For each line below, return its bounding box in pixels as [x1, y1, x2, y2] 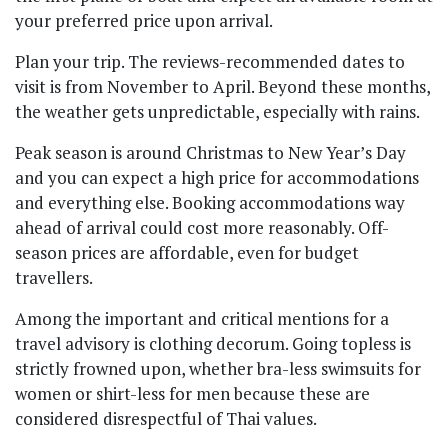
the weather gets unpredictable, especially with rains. [15, 100, 420, 124]
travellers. [15, 266, 93, 290]
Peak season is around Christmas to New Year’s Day [15, 141, 406, 165]
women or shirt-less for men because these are [15, 382, 370, 406]
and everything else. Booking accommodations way [15, 191, 405, 215]
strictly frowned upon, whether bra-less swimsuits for [15, 357, 421, 381]
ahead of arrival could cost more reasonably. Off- [15, 216, 389, 240]
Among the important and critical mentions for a [15, 307, 389, 331]
